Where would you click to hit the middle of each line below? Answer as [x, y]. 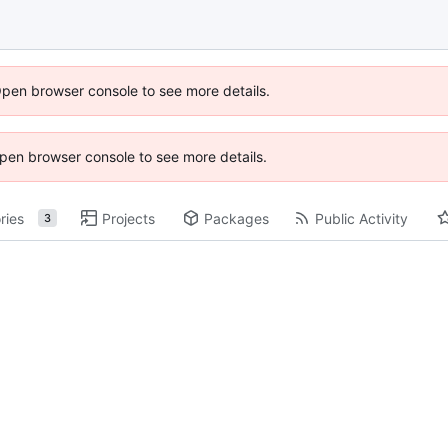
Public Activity [361, 218]
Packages [236, 218]
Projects [128, 218]
